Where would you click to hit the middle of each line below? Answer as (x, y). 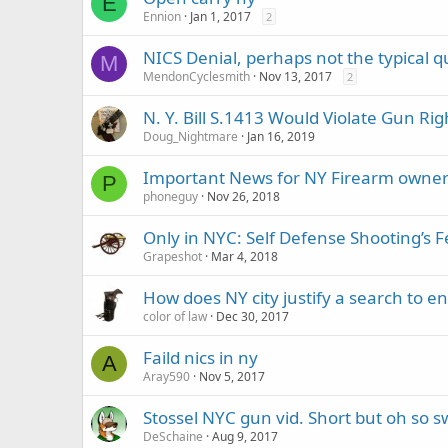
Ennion (162, 16)
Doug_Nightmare (190, 136)
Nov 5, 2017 (232, 376)
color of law (175, 316)
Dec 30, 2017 (252, 316)
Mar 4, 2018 (244, 256)
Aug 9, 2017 (245, 436)
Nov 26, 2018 (243, 196)
